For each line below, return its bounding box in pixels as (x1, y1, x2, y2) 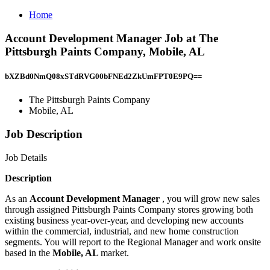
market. (101, 247, 129, 258)
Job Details (5, 152, 47, 163)
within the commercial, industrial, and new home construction (5, 225, 239, 236)
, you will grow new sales (162, 193, 260, 204)
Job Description (5, 127, 83, 140)
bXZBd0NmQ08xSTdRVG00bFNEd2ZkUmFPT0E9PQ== (5, 71, 202, 81)
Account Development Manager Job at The (5, 31, 218, 45)
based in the (5, 247, 52, 258)
